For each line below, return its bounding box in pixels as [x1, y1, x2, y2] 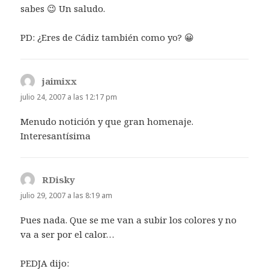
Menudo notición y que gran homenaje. [20, 115, 194, 127]
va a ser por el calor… [20, 228, 115, 241]
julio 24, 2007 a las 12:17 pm [20, 91, 118, 102]
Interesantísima [20, 129, 91, 142]
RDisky [42, 173, 76, 186]
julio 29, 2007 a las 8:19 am [20, 190, 113, 201]
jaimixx [42, 74, 77, 87]
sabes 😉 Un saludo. [20, 2, 106, 14]
